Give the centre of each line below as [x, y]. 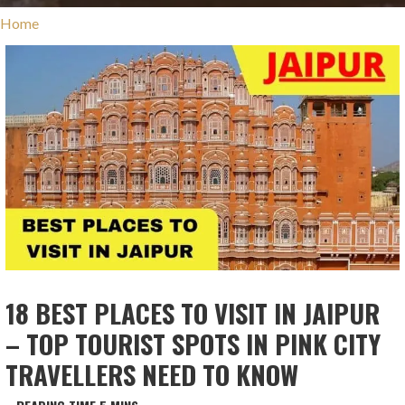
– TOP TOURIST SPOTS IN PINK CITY [193, 344]
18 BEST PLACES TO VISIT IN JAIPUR [193, 313]
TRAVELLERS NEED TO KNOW [152, 375]
